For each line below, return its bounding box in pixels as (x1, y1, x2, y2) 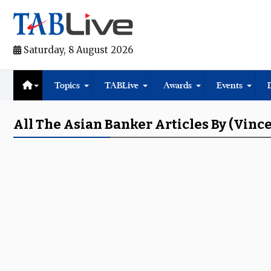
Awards (163, 80, 192, 91)
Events (217, 80, 243, 91)
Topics (54, 80, 80, 91)
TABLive (105, 80, 139, 91)
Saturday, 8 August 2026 (21, 44, 133, 56)
